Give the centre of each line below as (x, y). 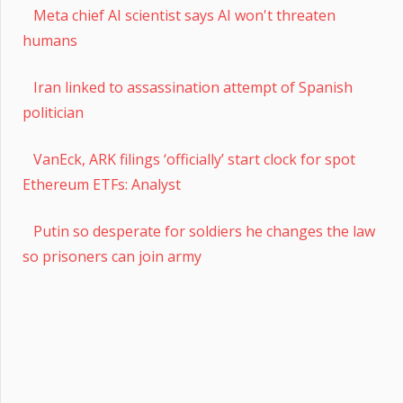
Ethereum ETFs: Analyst (102, 184)
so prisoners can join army (112, 256)
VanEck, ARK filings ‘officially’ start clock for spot (194, 159)
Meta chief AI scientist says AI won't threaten (184, 15)
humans (50, 40)
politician (53, 112)
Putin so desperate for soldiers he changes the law (204, 231)
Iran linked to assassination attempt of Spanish (193, 87)
